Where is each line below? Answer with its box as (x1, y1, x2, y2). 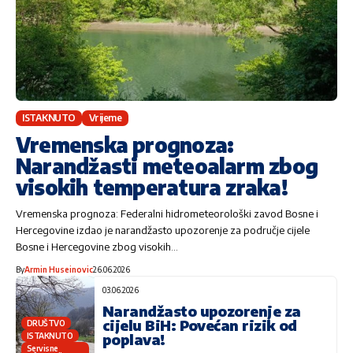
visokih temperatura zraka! (16, 173, 288, 200)
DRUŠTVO (27, 318, 65, 328)
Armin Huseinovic (24, 264, 93, 274)
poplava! (102, 329, 165, 348)
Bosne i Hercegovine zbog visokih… (16, 240, 178, 253)
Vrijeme (88, 111, 122, 124)
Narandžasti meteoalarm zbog (16, 152, 318, 179)
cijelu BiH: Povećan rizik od (102, 315, 297, 334)
